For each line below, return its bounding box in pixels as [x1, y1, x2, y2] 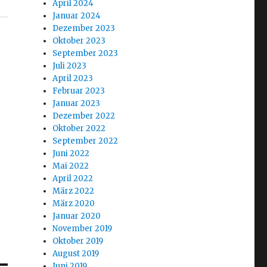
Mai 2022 [52, 161, 89, 171]
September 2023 [52, 48, 119, 58]
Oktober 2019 [52, 236, 104, 246]
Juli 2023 [52, 61, 87, 71]
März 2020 [52, 198, 95, 209]
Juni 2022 [52, 148, 90, 159]
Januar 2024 [52, 11, 101, 21]
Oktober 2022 [52, 123, 106, 133]
